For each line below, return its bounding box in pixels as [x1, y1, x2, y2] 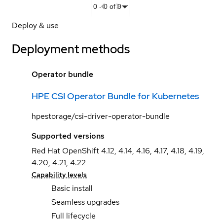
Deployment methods [12, 41, 130, 57]
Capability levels [32, 170, 87, 179]
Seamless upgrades [51, 196, 119, 207]
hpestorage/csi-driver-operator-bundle [32, 110, 170, 121]
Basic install [51, 183, 93, 193]
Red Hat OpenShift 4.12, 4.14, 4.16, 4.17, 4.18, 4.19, [32, 145, 204, 156]
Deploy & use [12, 20, 59, 31]
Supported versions [32, 130, 105, 141]
